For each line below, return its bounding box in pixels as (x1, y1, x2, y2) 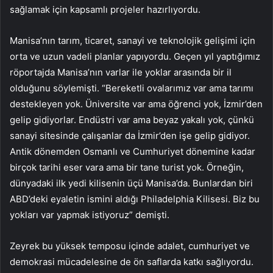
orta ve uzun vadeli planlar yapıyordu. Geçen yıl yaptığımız (10, 51, 260, 63)
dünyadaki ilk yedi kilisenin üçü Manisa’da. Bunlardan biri (10, 177, 253, 190)
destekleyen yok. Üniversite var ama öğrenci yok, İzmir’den (10, 98, 263, 110)
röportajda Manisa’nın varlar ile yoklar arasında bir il (10, 66, 232, 79)
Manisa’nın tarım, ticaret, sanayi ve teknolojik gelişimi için (10, 35, 255, 47)
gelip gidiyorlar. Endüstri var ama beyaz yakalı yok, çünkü (10, 114, 254, 126)
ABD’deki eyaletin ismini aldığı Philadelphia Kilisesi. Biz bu (10, 193, 260, 205)
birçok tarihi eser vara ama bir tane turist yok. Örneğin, (10, 161, 244, 174)
